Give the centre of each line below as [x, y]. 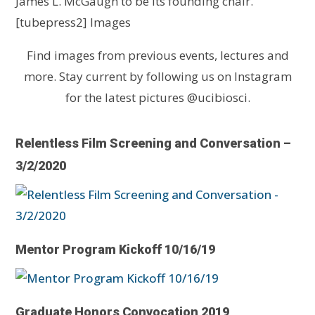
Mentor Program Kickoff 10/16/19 [116, 249]
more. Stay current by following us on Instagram [157, 76]
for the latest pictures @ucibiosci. [157, 97]
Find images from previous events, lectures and [157, 55]
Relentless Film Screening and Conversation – [154, 143]
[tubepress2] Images [73, 22]
